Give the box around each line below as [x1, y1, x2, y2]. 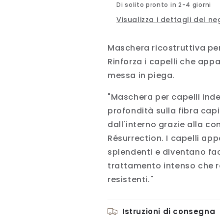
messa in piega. [108, 69, 175, 81]
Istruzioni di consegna [122, 206, 216, 217]
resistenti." [108, 173, 154, 185]
